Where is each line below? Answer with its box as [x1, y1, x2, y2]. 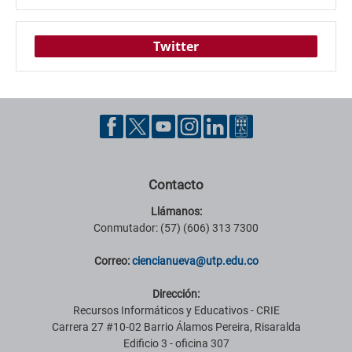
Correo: [93, 255, 132, 267]
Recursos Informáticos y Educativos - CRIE [72, 304, 280, 317]
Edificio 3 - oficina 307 [123, 337, 229, 350]
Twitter [153, 38, 199, 55]
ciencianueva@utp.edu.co [131, 255, 258, 267]
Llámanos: [150, 205, 202, 218]
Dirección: [152, 288, 200, 300]
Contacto [148, 177, 203, 192]
